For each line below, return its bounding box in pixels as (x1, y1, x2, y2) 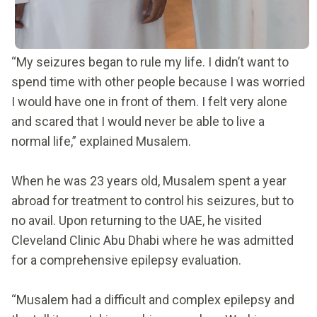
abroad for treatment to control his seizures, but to (11, 192, 294, 208)
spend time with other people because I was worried (11, 74, 305, 89)
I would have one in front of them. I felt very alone (11, 93, 287, 109)
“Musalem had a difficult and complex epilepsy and (11, 292, 294, 307)
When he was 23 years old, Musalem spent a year (11, 173, 287, 188)
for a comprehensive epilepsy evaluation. (11, 252, 241, 267)
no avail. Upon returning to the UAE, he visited (11, 212, 262, 228)
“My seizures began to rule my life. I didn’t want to (11, 54, 289, 69)
